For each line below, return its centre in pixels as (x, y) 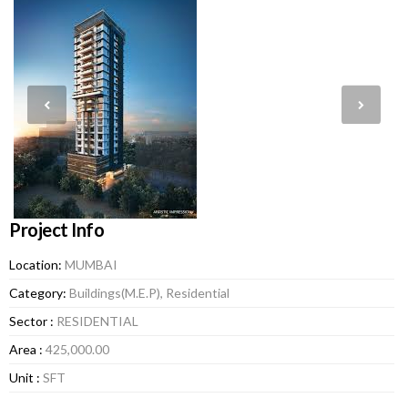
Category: (38, 293)
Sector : (33, 321)
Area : (27, 349)
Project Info (56, 229)
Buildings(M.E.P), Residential (148, 293)
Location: (36, 265)
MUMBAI (90, 265)
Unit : (26, 377)
